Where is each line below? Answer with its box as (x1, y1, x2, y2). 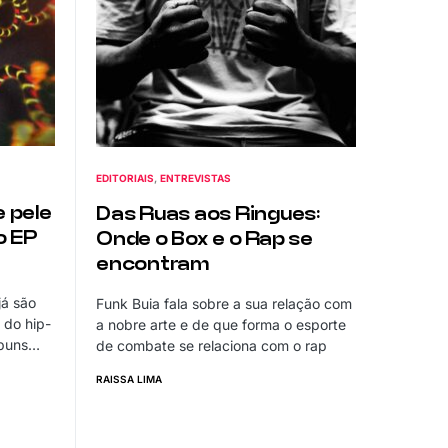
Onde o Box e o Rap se (96, 227, 313, 251)
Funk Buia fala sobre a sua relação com (96, 294, 352, 312)
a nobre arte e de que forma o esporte (96, 315, 346, 333)
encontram (96, 252, 209, 276)
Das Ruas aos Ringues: (96, 202, 320, 226)
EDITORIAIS (96, 171, 154, 184)
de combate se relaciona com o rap (96, 336, 327, 354)
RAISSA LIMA (96, 372, 162, 385)
